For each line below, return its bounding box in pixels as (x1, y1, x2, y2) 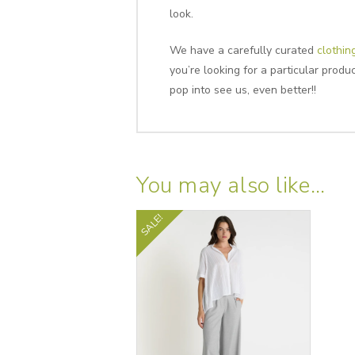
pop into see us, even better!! (169, 82, 316, 98)
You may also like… (136, 170, 326, 201)
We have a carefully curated (169, 43, 317, 59)
